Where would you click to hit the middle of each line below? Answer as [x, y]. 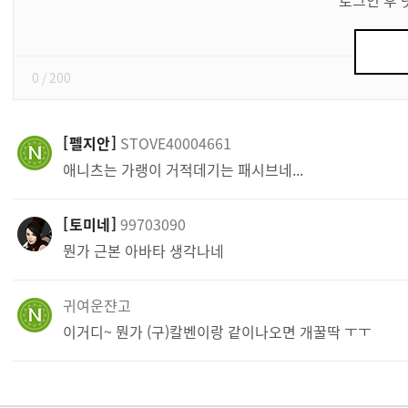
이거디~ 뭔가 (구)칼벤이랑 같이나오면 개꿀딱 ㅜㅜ [217, 331]
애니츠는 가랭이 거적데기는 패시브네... [183, 169]
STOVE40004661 [176, 143]
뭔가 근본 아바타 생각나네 [143, 250]
